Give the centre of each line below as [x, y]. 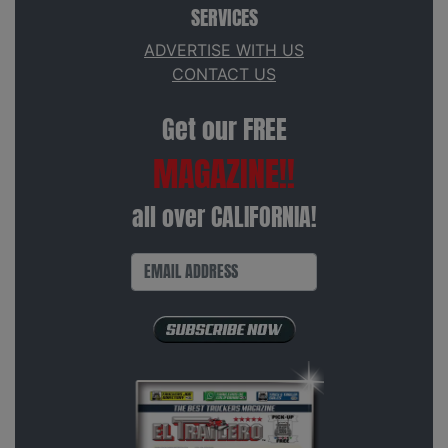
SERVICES [224, 17]
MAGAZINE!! [224, 173]
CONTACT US [224, 73]
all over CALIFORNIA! [224, 217]
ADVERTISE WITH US [224, 49]
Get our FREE [224, 129]
